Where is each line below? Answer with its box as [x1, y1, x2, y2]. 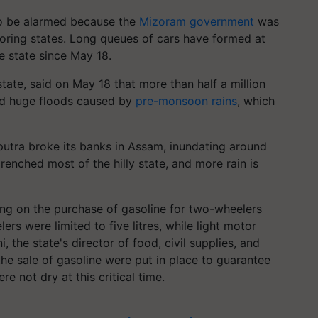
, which [237, 93, 275, 108]
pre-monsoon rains [132, 93, 237, 108]
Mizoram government [139, 13, 254, 28]
